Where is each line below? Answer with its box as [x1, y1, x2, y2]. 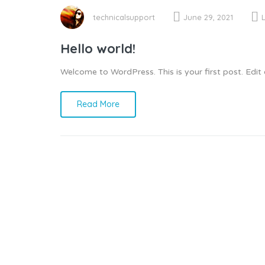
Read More [77, 98, 119, 109]
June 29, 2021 [183, 12, 233, 22]
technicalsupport [93, 12, 155, 22]
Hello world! [60, 40, 135, 57]
